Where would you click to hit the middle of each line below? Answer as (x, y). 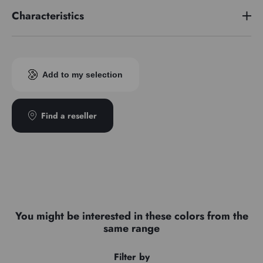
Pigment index (40, 48)
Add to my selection (82, 74)
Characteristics (48, 16)
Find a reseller (69, 115)
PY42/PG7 (158, 48)
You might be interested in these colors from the (131, 216)
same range (131, 228)
